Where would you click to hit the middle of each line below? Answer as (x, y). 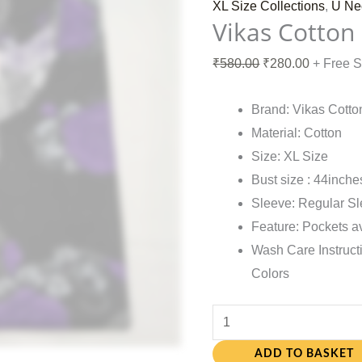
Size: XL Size (290, 157)
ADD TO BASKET (305, 354)
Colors (271, 274)
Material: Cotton (297, 133)
